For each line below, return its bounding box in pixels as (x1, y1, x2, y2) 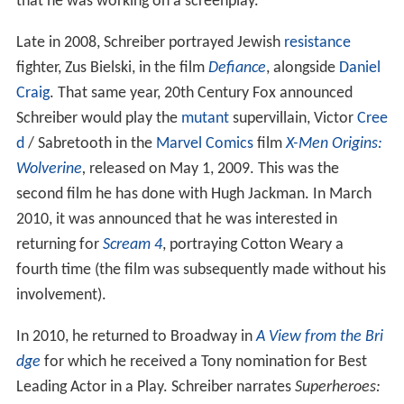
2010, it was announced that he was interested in (15, 211, 337, 229)
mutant (180, 110, 229, 128)
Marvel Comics (155, 135, 253, 153)
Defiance (207, 60, 266, 78)
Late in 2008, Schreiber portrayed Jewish (15, 34, 284, 52)
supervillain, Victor (228, 110, 357, 128)
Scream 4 (102, 236, 162, 254)
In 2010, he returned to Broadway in (15, 328, 256, 346)
